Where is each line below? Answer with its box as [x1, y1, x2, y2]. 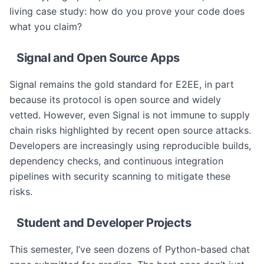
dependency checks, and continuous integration [9, 155, 223, 167]
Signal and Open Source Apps [16, 51, 180, 65]
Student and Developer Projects [16, 216, 191, 230]
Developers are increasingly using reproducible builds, [9, 140, 251, 151]
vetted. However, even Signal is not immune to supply [9, 109, 250, 121]
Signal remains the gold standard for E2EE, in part [9, 78, 234, 90]
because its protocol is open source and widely [9, 94, 221, 105]
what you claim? [9, 21, 82, 32]
